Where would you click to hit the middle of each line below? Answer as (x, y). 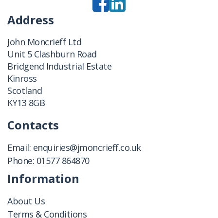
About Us (26, 201)
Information (43, 178)
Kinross (22, 78)
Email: (20, 147)
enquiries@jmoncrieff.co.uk (87, 147)
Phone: (22, 161)
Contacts (33, 125)
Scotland (25, 91)
